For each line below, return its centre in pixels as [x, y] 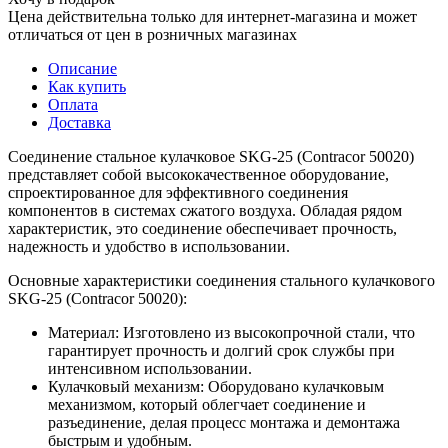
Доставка [79, 122]
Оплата [73, 104]
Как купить [87, 86]
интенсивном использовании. [150, 368]
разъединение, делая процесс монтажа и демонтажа [224, 422]
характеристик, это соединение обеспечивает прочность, [202, 228]
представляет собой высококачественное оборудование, [198, 174]
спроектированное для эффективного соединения [178, 192]
